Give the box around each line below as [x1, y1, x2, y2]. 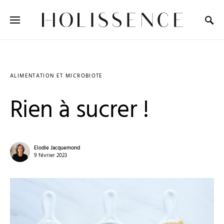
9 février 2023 [34, 151, 67, 160]
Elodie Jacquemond [34, 143, 80, 152]
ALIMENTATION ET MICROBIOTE [10, 71, 103, 80]
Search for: [9, 24, 35, 33]
